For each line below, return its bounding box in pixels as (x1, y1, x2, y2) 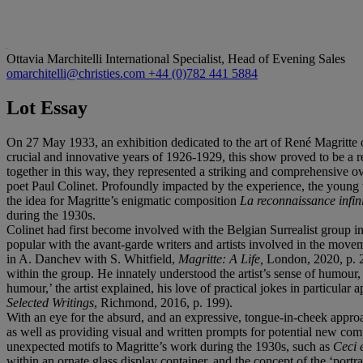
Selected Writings (6, 295, 94, 310)
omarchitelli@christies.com (6, 66, 148, 80)
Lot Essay (6, 96, 88, 118)
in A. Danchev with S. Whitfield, (6, 251, 178, 266)
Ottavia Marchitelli (6, 51, 105, 66)
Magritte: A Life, (178, 251, 267, 266)
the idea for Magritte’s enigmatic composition (6, 193, 240, 207)
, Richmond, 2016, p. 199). (94, 295, 233, 310)
